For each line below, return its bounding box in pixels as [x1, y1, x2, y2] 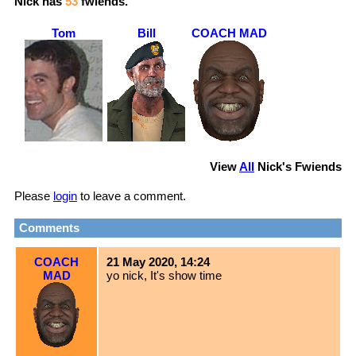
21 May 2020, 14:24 [106, 255, 210, 269]
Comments [19, 221, 79, 235]
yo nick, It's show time [106, 269, 222, 283]
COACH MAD [191, 26, 267, 41]
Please [14, 189, 53, 203]
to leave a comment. [77, 189, 186, 203]
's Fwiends [282, 160, 342, 174]
